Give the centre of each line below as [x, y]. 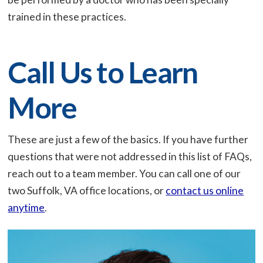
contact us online [205, 190]
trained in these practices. [67, 16]
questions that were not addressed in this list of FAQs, [130, 156]
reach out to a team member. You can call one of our [124, 173]
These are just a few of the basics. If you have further [128, 139]
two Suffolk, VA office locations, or [87, 190]
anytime [26, 207]
